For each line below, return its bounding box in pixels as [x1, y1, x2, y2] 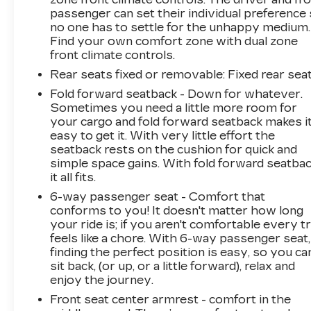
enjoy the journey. [50, 273, 154, 287]
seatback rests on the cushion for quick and [50, 142, 298, 156]
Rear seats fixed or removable [50, 67, 224, 81]
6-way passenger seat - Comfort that [50, 190, 266, 203]
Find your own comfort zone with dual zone [50, 34, 299, 48]
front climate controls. [50, 48, 176, 62]
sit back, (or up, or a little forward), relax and [50, 259, 296, 273]
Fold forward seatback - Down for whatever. [50, 87, 303, 101]
